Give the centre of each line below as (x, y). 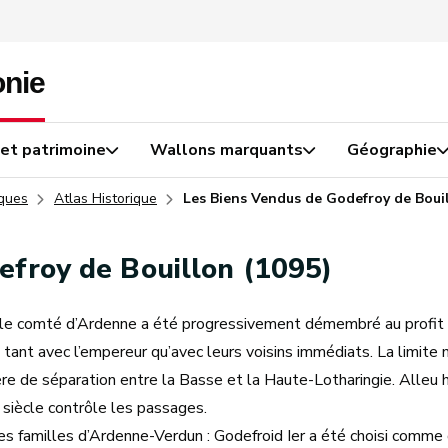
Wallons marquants (226, 150)
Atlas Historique (105, 198)
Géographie (392, 150)
